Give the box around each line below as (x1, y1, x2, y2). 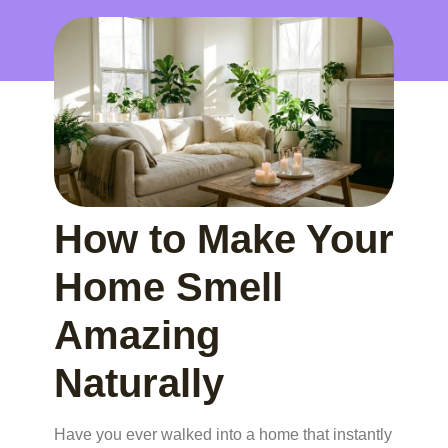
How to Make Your (54, 216, 394, 261)
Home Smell (54, 264, 283, 309)
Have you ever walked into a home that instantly (54, 425, 392, 443)
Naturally (54, 360, 224, 405)
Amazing (54, 312, 220, 357)
